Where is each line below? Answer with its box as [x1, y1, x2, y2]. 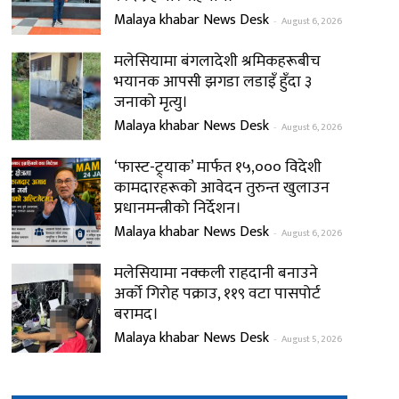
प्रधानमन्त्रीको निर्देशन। [113, 195, 241, 222]
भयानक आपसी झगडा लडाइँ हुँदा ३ [113, 69, 312, 95]
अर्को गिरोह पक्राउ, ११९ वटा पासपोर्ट [113, 281, 321, 307]
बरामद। [113, 301, 159, 328]
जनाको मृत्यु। [113, 89, 188, 116]
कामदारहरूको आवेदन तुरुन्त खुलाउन [113, 175, 330, 201]
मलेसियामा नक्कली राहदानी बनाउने [113, 260, 318, 287]
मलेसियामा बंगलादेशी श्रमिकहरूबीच [113, 48, 321, 75]
